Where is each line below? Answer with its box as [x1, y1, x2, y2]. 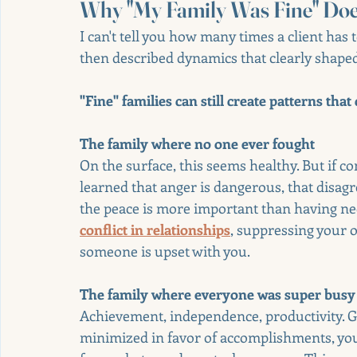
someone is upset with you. [80, 241, 250, 261]
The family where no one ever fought [80, 133, 315, 153]
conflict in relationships [80, 219, 230, 239]
